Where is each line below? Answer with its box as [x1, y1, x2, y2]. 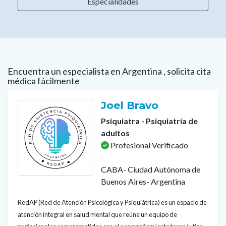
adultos [101, 128, 130, 138]
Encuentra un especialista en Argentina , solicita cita [8, 66, 211, 77]
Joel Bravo [101, 99, 161, 111]
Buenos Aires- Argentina [101, 177, 185, 186]
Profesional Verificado [109, 140, 188, 150]
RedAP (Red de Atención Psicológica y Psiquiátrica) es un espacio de [18, 198, 207, 206]
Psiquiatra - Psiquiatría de [101, 116, 198, 126]
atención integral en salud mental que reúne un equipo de [18, 210, 177, 218]
